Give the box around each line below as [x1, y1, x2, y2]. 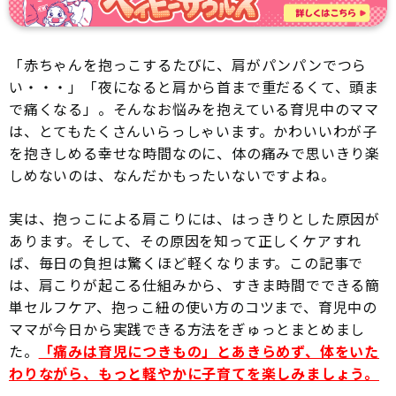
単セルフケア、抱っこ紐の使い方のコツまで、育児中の [9, 295, 377, 317]
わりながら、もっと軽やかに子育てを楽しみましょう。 [9, 362, 380, 384]
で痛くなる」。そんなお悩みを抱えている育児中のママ [9, 97, 379, 119]
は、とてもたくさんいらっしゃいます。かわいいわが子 [9, 119, 377, 141]
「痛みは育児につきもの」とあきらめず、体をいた [38, 339, 380, 362]
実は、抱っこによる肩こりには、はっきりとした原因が [9, 207, 380, 229]
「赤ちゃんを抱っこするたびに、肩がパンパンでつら [9, 53, 368, 75]
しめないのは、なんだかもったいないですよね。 [9, 164, 336, 186]
